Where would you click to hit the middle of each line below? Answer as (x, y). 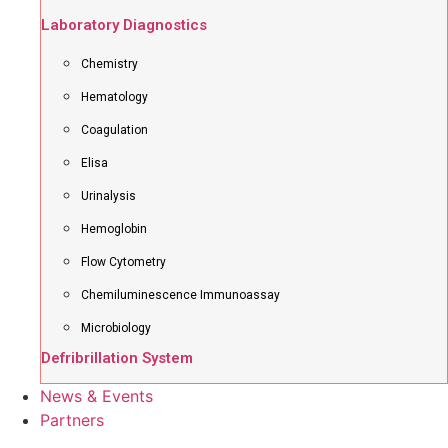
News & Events (96, 396)
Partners (72, 420)
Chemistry (109, 64)
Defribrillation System (117, 358)
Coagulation (114, 130)
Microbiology (116, 328)
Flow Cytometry (123, 262)
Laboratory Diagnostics (124, 25)
